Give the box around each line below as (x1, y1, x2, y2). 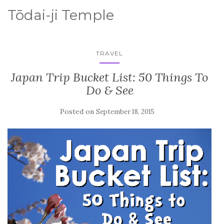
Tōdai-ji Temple (7, 6, 114, 23)
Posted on (59, 107, 96, 116)
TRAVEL (96, 49, 123, 57)
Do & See (85, 82, 133, 98)
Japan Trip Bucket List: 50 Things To (10, 69, 208, 85)
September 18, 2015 (95, 107, 154, 116)
